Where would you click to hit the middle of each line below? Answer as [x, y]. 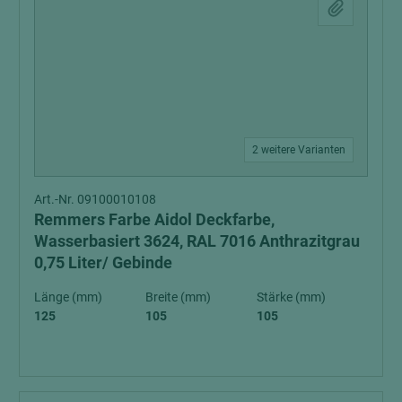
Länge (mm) [68, 297]
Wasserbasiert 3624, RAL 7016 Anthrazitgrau [197, 240]
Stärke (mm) [291, 297]
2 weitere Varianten [299, 149]
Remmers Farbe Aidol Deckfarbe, [154, 219]
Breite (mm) [178, 297]
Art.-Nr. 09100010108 [95, 199]
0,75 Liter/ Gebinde [103, 262]
